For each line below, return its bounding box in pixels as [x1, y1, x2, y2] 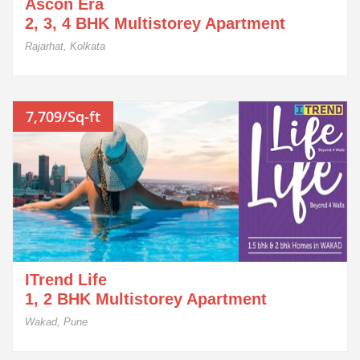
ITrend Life [25, 271, 107, 288]
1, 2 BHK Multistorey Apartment [25, 290, 267, 308]
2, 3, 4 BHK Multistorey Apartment [25, 14, 285, 32]
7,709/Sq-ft [26, 107, 100, 126]
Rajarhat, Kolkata [25, 40, 105, 52]
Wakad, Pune [25, 316, 88, 328]
